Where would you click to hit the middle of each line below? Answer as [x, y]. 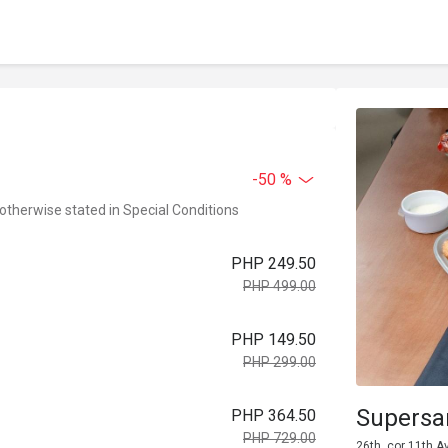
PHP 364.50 [273, 415]
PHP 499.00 [279, 286]
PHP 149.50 [273, 339]
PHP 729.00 [279, 438]
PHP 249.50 [273, 263]
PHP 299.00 [279, 362]
